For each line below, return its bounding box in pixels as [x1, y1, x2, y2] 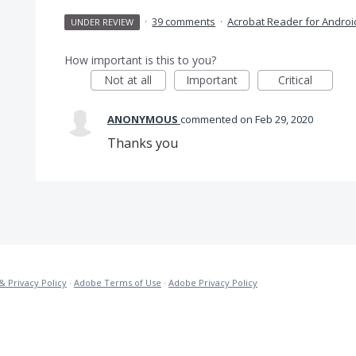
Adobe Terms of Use [74, 277, 161, 288]
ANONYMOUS [106, 112, 178, 126]
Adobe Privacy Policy [168, 277, 257, 288]
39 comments [152, 14, 216, 29]
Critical [277, 72, 312, 87]
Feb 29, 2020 [254, 112, 313, 126]
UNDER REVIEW [71, 16, 134, 28]
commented [180, 112, 240, 126]
